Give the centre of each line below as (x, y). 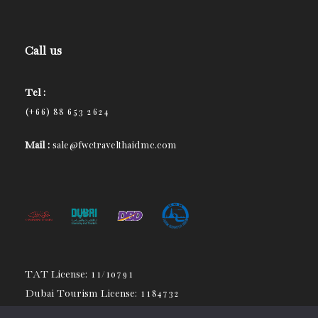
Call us (43, 51)
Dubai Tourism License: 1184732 (102, 294)
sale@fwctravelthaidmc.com (113, 145)
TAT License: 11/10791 (79, 274)
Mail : (37, 145)
